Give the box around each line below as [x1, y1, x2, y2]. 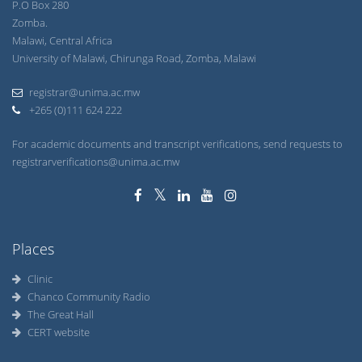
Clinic [27, 271, 53, 286]
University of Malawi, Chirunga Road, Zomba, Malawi [12, 51, 256, 65]
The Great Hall [27, 307, 94, 322]
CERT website [27, 325, 90, 339]
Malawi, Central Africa [12, 33, 112, 48]
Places [12, 239, 54, 259]
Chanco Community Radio [27, 289, 150, 304]
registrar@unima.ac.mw [29, 85, 140, 99]
